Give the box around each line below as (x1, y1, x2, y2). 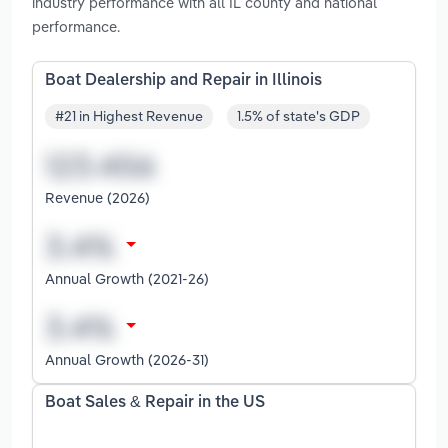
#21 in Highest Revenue (55, 107, 203, 126)
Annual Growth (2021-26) (45, 269, 209, 289)
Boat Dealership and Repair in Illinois (45, 72, 322, 89)
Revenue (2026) (45, 188, 150, 208)
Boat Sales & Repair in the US (45, 395, 265, 412)
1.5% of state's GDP (237, 107, 360, 126)
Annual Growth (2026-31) (45, 350, 209, 370)
